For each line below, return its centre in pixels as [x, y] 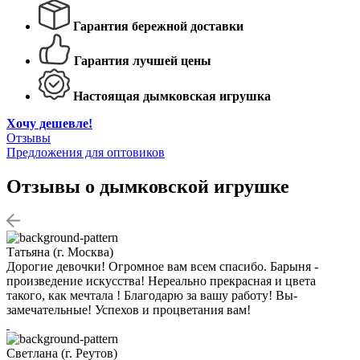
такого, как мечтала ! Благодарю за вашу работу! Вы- [152, 295]
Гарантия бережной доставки [158, 26]
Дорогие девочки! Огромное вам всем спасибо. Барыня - [162, 266]
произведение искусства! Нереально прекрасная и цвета [161, 280]
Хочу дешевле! [49, 123]
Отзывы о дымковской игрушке [148, 186]
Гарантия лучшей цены [143, 60]
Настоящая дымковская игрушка [172, 96]
